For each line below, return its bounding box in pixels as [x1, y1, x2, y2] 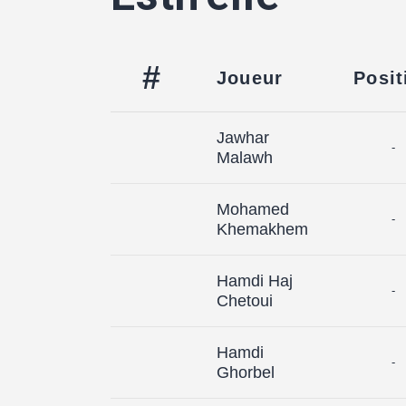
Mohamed [217, 199, 289, 218]
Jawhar [217, 128, 269, 147]
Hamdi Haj [217, 271, 293, 290]
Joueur [217, 67, 284, 88]
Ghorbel [217, 362, 275, 382]
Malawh [217, 148, 273, 167]
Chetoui [217, 291, 273, 310]
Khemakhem [217, 219, 308, 238]
